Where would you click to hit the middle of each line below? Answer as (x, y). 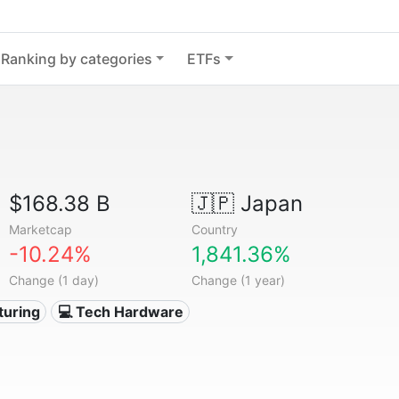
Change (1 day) (54, 280)
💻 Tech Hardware (120, 312)
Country (214, 229)
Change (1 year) (238, 280)
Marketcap (41, 229)
